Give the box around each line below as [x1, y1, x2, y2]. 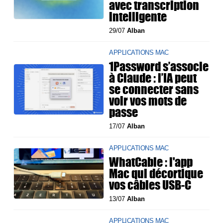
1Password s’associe [109, 57, 209, 76]
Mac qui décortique [109, 164, 204, 183]
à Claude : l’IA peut [109, 69, 197, 87]
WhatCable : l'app [109, 153, 193, 171]
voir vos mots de [109, 92, 187, 110]
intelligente [109, 7, 167, 26]
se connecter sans [109, 80, 199, 99]
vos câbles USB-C [109, 176, 192, 194]
